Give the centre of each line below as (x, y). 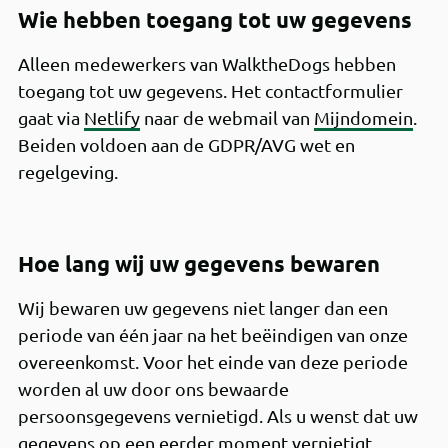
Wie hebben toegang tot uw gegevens (214, 19)
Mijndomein (363, 117)
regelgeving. (67, 171)
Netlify (111, 117)
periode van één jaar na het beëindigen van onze (212, 334)
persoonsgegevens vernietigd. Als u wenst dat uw (217, 415)
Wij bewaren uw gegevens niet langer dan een (202, 307)
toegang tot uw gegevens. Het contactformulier (210, 90)
